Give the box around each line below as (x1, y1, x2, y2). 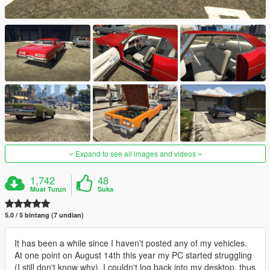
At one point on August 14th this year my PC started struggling (14, 248, 252, 261)
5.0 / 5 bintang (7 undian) (5, 210, 84, 219)
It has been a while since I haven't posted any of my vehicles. (14, 236, 247, 249)
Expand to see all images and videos (73, 148, 198, 159)
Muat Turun (30, 184, 67, 193)
